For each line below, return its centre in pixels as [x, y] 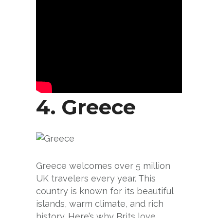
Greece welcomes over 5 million [103, 166]
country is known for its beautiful [105, 191]
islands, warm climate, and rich [100, 204]
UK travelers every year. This [96, 179]
